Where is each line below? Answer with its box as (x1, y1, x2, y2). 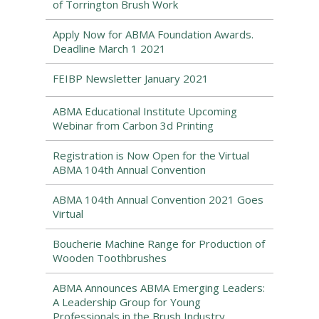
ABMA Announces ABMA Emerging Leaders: (53, 281, 265, 295)
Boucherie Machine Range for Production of (53, 236, 265, 251)
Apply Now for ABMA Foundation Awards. (53, 27, 253, 41)
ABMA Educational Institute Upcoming (53, 104, 237, 118)
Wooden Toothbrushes (53, 251, 167, 265)
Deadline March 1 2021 (53, 41, 166, 56)
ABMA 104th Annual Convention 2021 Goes (53, 192, 263, 206)
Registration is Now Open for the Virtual (53, 148, 249, 162)
